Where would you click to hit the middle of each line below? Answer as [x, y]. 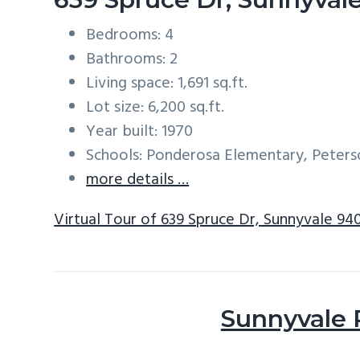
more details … [138, 180]
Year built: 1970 [140, 132]
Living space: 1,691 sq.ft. [167, 84]
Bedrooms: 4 [130, 35]
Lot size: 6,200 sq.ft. [155, 108]
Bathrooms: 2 [132, 59]
